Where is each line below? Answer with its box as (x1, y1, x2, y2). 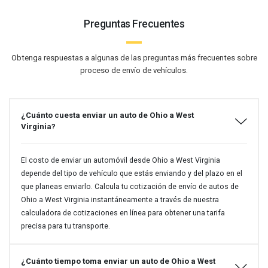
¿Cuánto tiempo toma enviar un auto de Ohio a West (20, 256, 215, 266)
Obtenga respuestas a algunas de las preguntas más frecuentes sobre (11, 53, 257, 63)
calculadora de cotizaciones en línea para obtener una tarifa (20, 209, 225, 218)
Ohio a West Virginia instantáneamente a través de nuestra (20, 196, 219, 205)
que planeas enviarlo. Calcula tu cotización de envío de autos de (20, 182, 239, 191)
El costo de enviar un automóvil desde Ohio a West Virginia (20, 156, 220, 165)
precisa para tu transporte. (20, 222, 110, 231)
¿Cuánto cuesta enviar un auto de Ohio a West (20, 111, 194, 120)
